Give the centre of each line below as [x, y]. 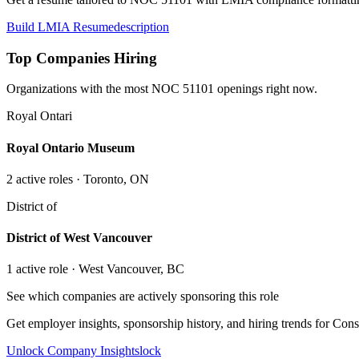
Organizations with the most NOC [95, 89]
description [141, 26]
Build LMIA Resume [60, 26]
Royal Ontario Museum [71, 147]
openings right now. [266, 89]
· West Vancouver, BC [126, 269]
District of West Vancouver [79, 238]
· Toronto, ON [111, 179]
